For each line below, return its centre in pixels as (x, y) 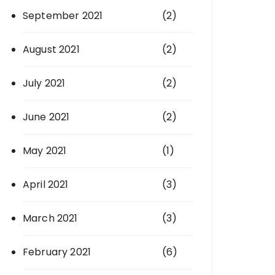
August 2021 (51, 49)
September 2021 (63, 16)
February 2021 (57, 252)
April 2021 (46, 184)
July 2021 (44, 83)
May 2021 (45, 151)
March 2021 (50, 218)
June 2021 (46, 117)
